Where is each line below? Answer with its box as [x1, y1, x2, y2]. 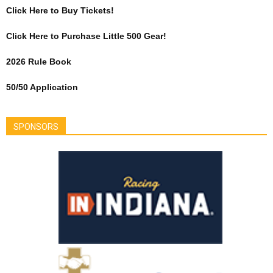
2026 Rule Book [6, 57, 71, 66]
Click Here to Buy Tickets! [6, 5, 114, 15]
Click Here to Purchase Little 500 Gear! [6, 31, 166, 41]
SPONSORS [13, 122, 58, 132]
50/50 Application [6, 82, 78, 92]
